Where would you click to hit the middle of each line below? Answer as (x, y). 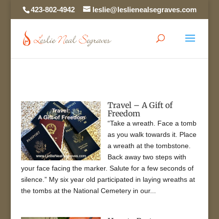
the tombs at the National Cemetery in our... (88, 190)
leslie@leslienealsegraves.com (144, 10)
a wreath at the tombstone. (149, 145)
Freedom (124, 113)
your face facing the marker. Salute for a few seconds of (107, 168)
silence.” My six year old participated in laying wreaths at (108, 179)
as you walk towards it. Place (152, 134)
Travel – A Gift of (140, 105)
